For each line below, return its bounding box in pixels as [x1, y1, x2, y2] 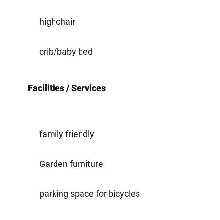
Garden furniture [39, 158, 103, 169]
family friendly [39, 128, 94, 139]
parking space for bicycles [39, 188, 140, 199]
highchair [39, 16, 75, 27]
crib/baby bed [39, 46, 93, 56]
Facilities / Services [28, 82, 106, 93]
